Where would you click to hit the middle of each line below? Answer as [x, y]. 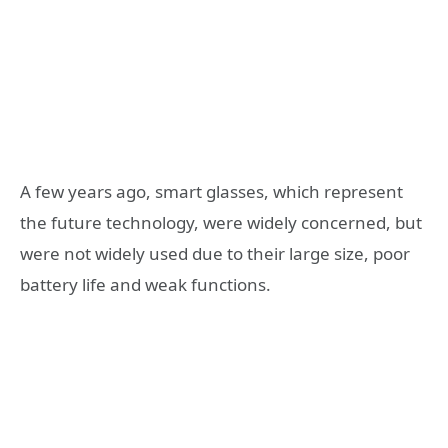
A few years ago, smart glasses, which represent [211, 191]
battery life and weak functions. [145, 284]
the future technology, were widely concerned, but [221, 222]
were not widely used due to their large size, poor [215, 253]
